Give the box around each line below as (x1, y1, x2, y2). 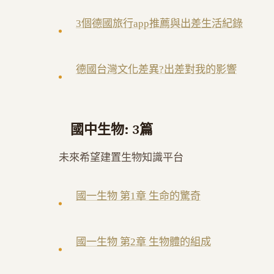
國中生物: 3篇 (70, 120, 153, 139)
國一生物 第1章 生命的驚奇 (76, 190, 201, 202)
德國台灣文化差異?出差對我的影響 (76, 64, 237, 76)
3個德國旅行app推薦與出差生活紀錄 (76, 18, 243, 30)
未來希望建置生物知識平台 (59, 152, 183, 164)
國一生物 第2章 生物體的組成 (76, 236, 211, 248)
